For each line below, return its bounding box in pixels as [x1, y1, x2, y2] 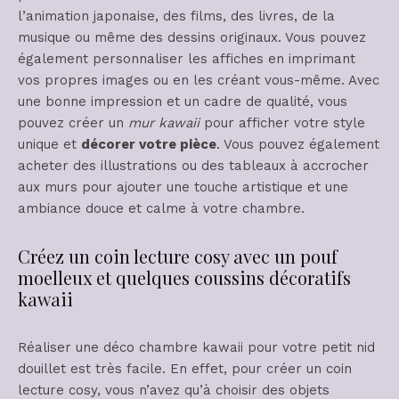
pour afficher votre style [199, 115, 365, 132]
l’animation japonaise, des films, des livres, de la [18, 8, 335, 25]
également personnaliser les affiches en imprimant [18, 51, 355, 68]
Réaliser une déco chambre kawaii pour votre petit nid [18, 339, 375, 356]
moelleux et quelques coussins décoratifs [18, 265, 351, 290]
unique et [18, 136, 81, 153]
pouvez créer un [18, 115, 128, 132]
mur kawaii [128, 115, 199, 132]
